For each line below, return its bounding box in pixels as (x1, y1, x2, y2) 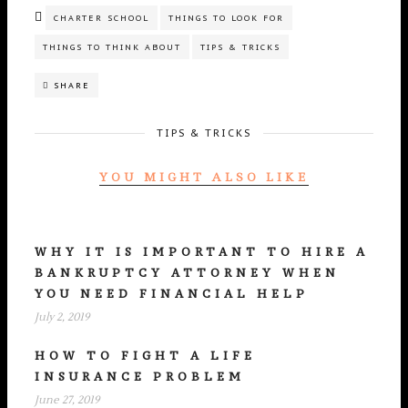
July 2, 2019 (35, 310, 89, 324)
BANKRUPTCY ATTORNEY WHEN (35, 265, 340, 280)
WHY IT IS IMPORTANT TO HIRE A (35, 244, 369, 259)
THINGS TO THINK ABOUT (43, 41, 181, 52)
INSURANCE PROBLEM (35, 369, 245, 383)
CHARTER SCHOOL (54, 12, 149, 23)
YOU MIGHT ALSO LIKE (99, 168, 309, 185)
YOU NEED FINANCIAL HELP (35, 286, 309, 301)
